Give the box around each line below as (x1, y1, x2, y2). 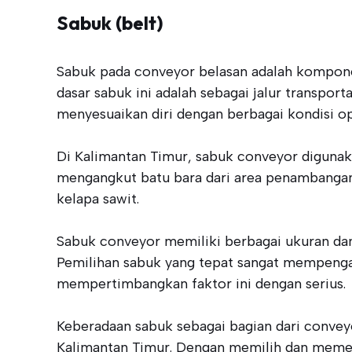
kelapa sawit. (57, 189, 139, 207)
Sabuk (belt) (57, 10, 163, 35)
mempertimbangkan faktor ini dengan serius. (57, 274, 346, 292)
